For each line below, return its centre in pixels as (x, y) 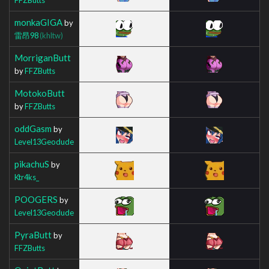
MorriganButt (43, 57)
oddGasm (33, 128)
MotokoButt (40, 93)
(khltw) (51, 35)
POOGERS (36, 199)
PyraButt (33, 234)
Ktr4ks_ (27, 177)
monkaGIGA (38, 22)
